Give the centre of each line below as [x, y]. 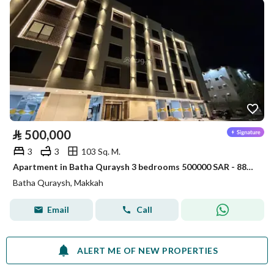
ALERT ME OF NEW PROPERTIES [147, 250]
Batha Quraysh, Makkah [58, 183]
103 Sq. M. [101, 151]
